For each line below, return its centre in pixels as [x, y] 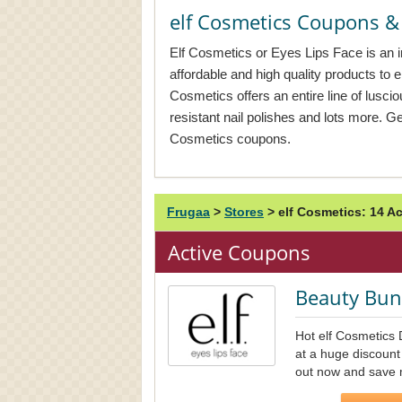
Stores [244, 212]
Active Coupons [239, 252]
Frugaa [188, 212]
